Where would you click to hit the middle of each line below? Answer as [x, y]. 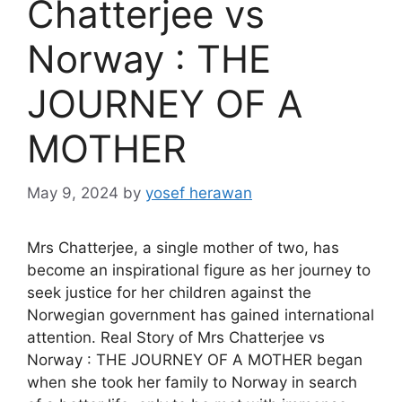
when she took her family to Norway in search [192, 382]
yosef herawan [199, 192]
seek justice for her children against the [169, 292]
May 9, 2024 [73, 192]
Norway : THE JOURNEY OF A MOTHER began [195, 359]
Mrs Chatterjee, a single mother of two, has [183, 247]
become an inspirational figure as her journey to [199, 270]
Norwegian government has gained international [201, 315]
